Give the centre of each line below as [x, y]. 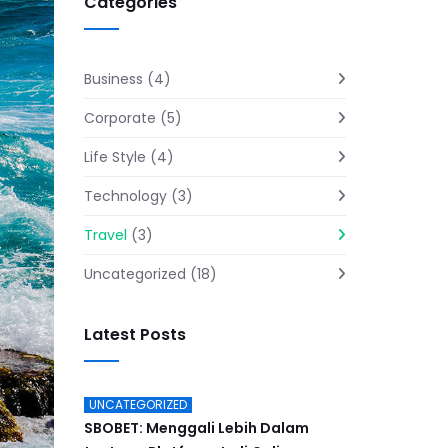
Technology [125, 196]
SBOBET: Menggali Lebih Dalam [196, 428]
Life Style [114, 157]
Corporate [119, 118]
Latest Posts [134, 335]
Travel [105, 235]
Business [113, 79]
